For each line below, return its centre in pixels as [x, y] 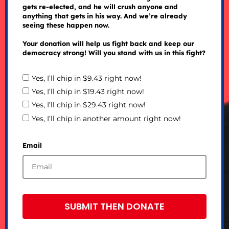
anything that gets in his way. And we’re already [105, 16]
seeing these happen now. [66, 25]
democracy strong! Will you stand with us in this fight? [114, 53]
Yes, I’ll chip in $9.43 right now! [86, 78]
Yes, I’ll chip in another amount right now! [106, 118]
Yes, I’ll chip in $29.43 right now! [88, 105]
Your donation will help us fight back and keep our [108, 44]
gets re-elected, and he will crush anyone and [100, 7]
